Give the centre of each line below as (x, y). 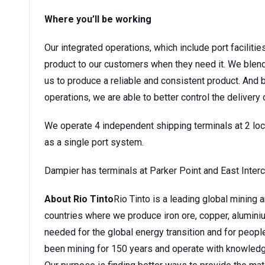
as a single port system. (94, 142)
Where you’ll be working (98, 19)
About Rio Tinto (79, 199)
